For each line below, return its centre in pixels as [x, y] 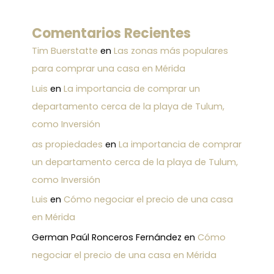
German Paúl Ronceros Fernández [106, 237]
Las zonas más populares [171, 51]
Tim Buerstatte [65, 51]
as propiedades [67, 144]
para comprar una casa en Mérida [108, 69]
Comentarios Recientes [111, 34]
